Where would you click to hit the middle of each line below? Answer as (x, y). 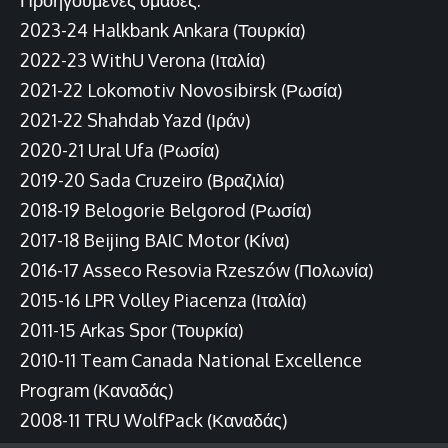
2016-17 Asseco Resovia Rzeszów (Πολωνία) (196, 269)
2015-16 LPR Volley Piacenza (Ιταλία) (163, 299)
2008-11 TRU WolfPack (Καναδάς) (153, 419)
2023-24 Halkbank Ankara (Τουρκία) (162, 29)
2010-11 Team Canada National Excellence (191, 359)
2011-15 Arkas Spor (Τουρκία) (131, 329)
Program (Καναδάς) (96, 389)
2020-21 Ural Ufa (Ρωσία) (119, 149)
